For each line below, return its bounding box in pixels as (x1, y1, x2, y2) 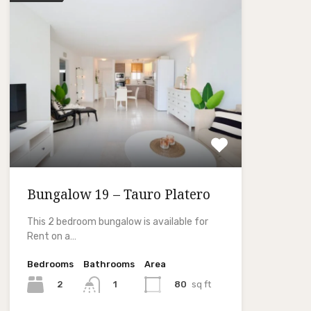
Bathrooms (83, 258, 135, 269)
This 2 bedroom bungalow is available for (26, 215, 208, 228)
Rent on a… (26, 230, 76, 242)
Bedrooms (26, 258, 74, 269)
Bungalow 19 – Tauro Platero (26, 185, 210, 203)
